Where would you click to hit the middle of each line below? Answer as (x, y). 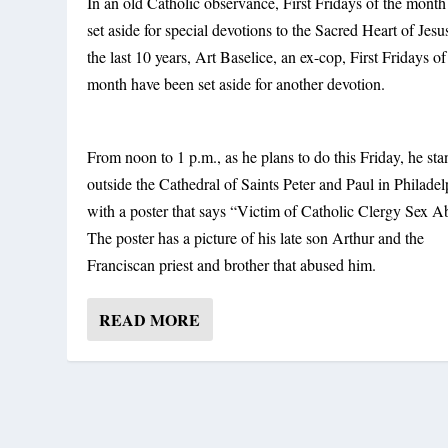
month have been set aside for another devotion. (236, 84)
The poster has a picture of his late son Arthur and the (256, 237)
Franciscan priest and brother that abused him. (232, 264)
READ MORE (150, 319)
